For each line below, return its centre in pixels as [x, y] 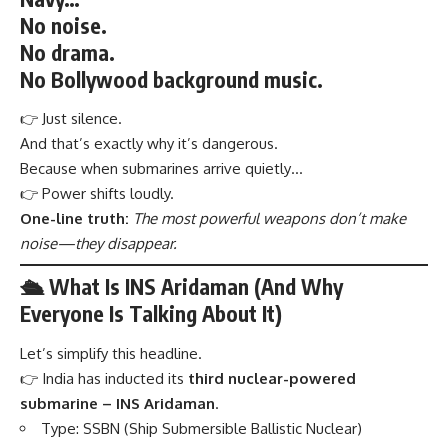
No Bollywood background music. [171, 79]
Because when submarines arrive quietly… [161, 169]
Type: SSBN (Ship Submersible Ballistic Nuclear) [201, 428]
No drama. [67, 52]
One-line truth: [74, 219]
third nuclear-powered [272, 378]
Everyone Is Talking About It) [151, 314]
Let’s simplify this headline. [111, 353]
